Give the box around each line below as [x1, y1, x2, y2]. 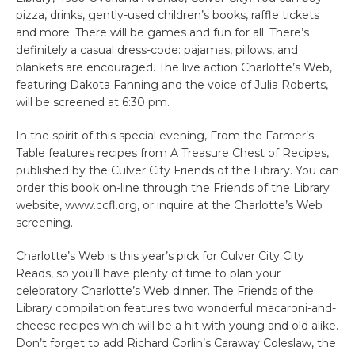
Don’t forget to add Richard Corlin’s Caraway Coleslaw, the [16, 335, 336, 350]
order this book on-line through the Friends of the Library [16, 180, 330, 195]
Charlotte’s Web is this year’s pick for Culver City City [16, 248, 304, 263]
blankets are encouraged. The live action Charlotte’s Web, [16, 59, 332, 74]
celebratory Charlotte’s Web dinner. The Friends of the [16, 283, 314, 298]
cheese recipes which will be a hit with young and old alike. [16, 318, 338, 333]
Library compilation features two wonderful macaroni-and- [16, 300, 336, 315]
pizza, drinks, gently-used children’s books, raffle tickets [16, 7, 319, 22]
